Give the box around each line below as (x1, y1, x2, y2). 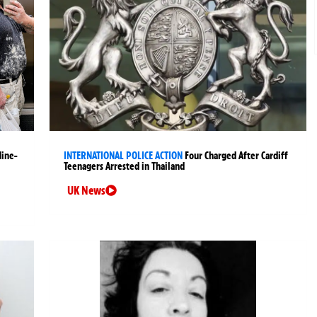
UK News (67, 183, 106, 198)
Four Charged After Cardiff (185, 149, 289, 163)
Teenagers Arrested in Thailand (64, 160, 185, 173)
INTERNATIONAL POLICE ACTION (64, 149, 183, 163)
